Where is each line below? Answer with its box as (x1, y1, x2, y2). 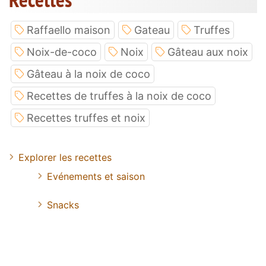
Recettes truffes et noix (27, 112, 145, 125)
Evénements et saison (47, 170, 145, 183)
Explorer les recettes (18, 151, 112, 164)
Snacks (47, 199, 79, 211)
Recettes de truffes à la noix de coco (27, 90, 211, 103)
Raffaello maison (27, 24, 110, 37)
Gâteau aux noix (167, 46, 248, 59)
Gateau (134, 24, 170, 37)
